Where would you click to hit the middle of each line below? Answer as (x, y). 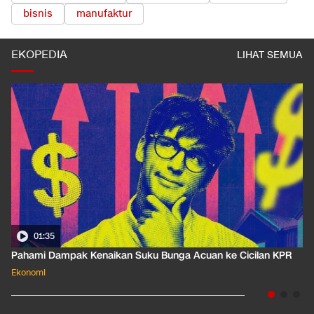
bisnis (38, 14)
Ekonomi (28, 273)
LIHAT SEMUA (270, 55)
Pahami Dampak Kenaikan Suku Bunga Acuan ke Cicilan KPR (151, 256)
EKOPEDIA (39, 55)
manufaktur (104, 14)
